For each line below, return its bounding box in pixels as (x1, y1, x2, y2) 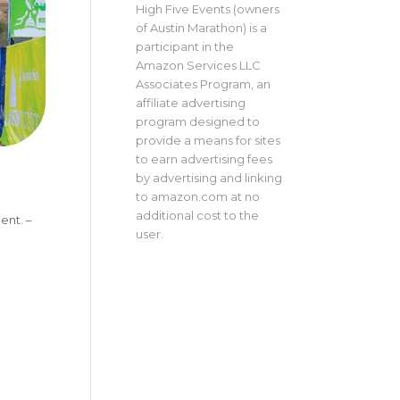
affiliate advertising (135, 96, 246, 111)
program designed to (135, 114, 260, 129)
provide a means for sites (135, 133, 280, 148)
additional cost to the (135, 208, 259, 223)
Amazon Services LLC (135, 58, 261, 73)
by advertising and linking (135, 171, 282, 186)
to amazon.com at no (135, 189, 260, 204)
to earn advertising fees (135, 152, 272, 167)
